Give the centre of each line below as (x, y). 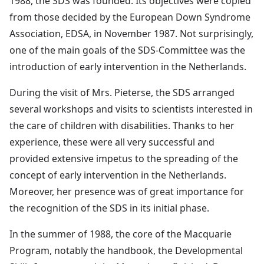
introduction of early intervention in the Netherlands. (128, 66)
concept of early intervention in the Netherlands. (118, 175)
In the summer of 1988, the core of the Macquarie (121, 234)
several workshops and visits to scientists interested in (131, 109)
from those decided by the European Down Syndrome (130, 17)
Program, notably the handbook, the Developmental (126, 250)
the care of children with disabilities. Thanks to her (122, 125)
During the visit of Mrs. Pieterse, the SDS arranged (122, 92)
